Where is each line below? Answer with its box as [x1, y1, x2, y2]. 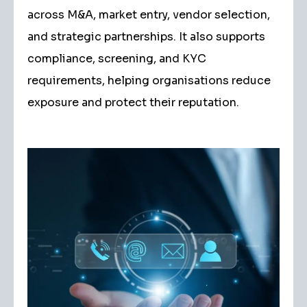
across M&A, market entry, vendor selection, [27, 8, 270, 22]
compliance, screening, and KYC [27, 51, 206, 66]
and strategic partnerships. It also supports [27, 29, 265, 44]
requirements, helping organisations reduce [27, 73, 271, 88]
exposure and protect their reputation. [27, 95, 239, 110]
